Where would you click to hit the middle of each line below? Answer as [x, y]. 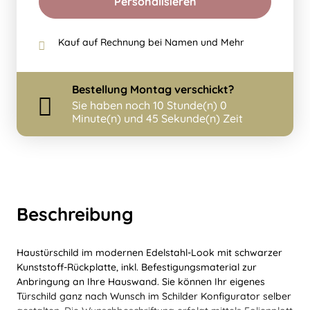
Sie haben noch [112, 105]
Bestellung [101, 89]
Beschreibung [75, 214]
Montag [151, 89]
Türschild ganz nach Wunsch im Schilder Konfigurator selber [154, 296]
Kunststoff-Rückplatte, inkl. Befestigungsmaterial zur [137, 267]
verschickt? [203, 89]
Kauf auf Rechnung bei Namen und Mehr [151, 42]
